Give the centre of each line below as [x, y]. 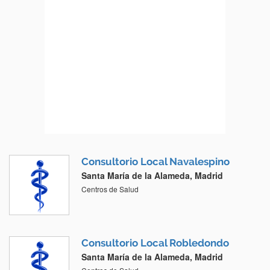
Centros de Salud [110, 189]
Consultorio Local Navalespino [155, 162]
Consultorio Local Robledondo [155, 243]
